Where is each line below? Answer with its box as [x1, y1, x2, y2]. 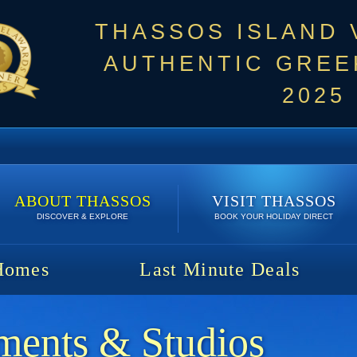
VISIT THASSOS [211, 192, 336, 210]
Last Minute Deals [139, 258, 300, 280]
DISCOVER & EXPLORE [37, 212, 128, 221]
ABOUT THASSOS [14, 192, 151, 210]
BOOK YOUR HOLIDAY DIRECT [214, 212, 333, 221]
